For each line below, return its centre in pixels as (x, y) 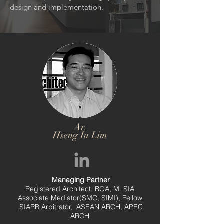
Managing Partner (81, 180)
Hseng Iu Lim (80, 135)
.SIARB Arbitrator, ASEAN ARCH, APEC (80, 207)
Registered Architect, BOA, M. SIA (80, 189)
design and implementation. (57, 7)
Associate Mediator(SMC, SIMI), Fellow (80, 198)
